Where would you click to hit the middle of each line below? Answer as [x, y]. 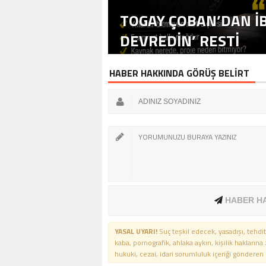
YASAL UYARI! [136, 231]
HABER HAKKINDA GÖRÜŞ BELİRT [179, 73]
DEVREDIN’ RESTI [180, 40]
